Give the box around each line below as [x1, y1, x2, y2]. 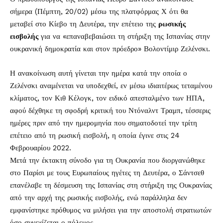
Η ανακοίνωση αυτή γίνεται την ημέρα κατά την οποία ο [10, 69, 187, 78]
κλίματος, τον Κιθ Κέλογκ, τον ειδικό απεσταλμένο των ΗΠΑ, [10, 94, 205, 103]
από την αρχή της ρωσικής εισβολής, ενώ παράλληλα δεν [10, 193, 187, 202]
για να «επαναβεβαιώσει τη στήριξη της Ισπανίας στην [38, 32, 210, 41]
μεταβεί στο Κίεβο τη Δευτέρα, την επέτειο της [10, 19, 158, 28]
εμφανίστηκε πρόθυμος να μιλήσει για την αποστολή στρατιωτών [10, 206, 212, 215]
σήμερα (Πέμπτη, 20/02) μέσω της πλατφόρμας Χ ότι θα [10, 7, 188, 16]
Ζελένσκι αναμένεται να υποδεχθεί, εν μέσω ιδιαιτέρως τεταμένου [10, 81, 212, 90]
